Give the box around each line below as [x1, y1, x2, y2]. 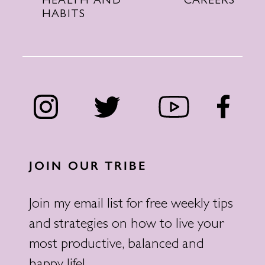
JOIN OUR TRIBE [28, 159, 147, 173]
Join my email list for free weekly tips [28, 198, 233, 213]
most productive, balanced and [28, 238, 203, 253]
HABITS [41, 9, 86, 21]
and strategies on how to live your [28, 218, 224, 233]
